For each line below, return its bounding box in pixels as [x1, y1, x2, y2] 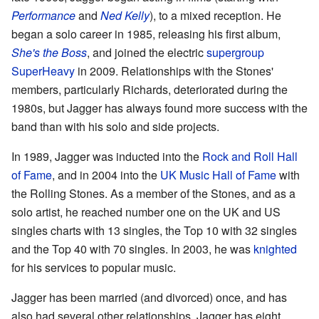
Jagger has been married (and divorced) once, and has [11, 288, 287, 305]
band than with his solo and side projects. [11, 117, 219, 135]
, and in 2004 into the [52, 166, 160, 183]
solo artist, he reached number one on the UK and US [11, 203, 281, 220]
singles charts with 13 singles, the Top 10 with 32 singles [11, 221, 297, 239]
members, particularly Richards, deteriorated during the [11, 80, 288, 98]
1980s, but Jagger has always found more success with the [11, 99, 308, 116]
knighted [253, 240, 297, 257]
